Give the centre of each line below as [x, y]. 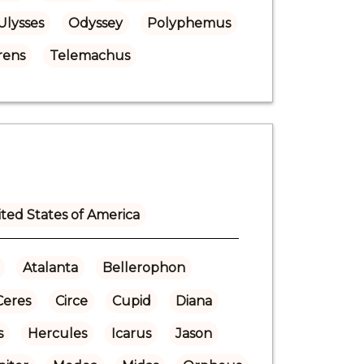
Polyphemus [188, 23]
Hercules [57, 333]
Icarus [131, 333]
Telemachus [89, 55]
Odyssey [95, 23]
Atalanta [50, 267]
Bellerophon [143, 267]
